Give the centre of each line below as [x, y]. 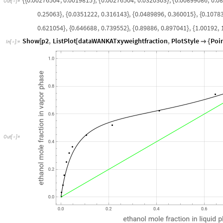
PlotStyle [185, 41]
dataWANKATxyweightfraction [123, 41]
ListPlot [64, 41]
